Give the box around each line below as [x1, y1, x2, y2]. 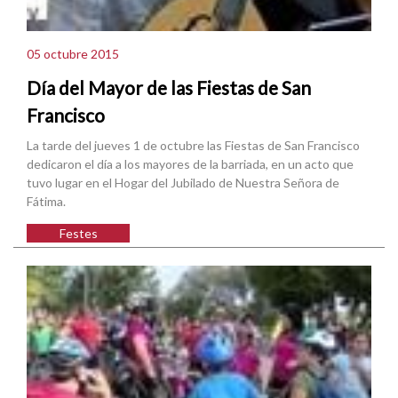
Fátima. [27, 193, 66, 209]
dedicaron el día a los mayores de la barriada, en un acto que [27, 155, 354, 171]
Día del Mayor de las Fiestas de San [27, 76, 311, 99]
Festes [59, 225, 98, 241]
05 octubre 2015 [27, 46, 119, 62]
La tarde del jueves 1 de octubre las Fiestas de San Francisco [27, 137, 360, 153]
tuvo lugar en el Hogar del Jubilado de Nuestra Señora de [27, 174, 339, 190]
